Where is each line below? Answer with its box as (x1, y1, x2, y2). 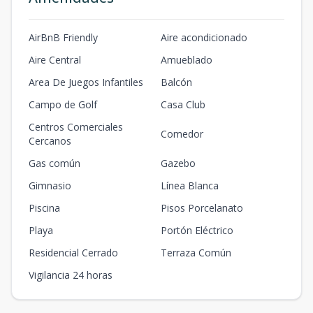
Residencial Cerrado (29, 246, 118, 259)
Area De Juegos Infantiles (29, 75, 143, 89)
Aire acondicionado (161, 31, 247, 44)
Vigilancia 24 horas (29, 268, 112, 282)
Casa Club (161, 98, 205, 111)
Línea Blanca (161, 179, 219, 192)
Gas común (29, 156, 80, 170)
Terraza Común (161, 246, 231, 259)
